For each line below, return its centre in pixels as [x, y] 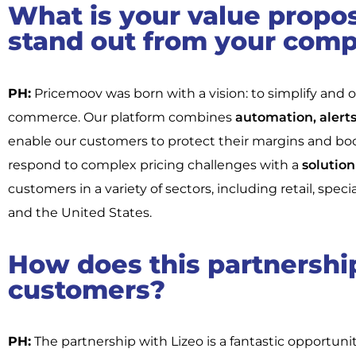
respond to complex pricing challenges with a [153, 164]
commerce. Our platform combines [120, 117]
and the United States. [80, 212]
